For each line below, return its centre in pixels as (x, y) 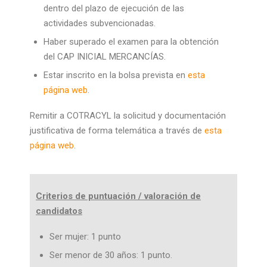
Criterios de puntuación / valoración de (118, 196)
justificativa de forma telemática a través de (117, 131)
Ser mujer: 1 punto (85, 237)
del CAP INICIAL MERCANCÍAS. (104, 57)
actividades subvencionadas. (99, 23)
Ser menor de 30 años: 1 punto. (111, 255)
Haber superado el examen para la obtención (131, 42)
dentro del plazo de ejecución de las (114, 8)
